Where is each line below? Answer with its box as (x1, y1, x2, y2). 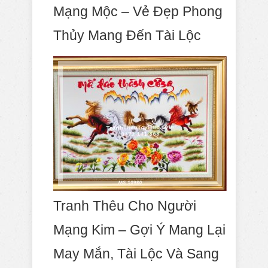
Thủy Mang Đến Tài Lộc (53, 28, 201, 44)
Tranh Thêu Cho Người (53, 198, 196, 214)
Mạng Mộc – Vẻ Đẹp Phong (53, 4, 223, 20)
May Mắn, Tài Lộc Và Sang (53, 246, 219, 262)
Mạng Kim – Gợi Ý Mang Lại (53, 222, 226, 238)
